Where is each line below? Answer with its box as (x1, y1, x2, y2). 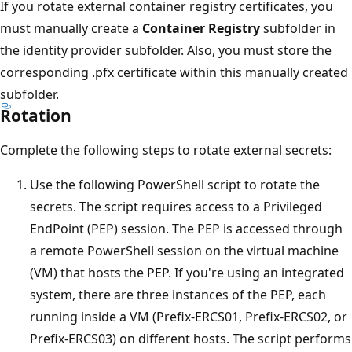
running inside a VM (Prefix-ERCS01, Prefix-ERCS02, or (30, 307, 347, 325)
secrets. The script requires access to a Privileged (30, 197, 322, 215)
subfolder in (260, 19, 335, 37)
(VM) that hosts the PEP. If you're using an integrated (30, 263, 344, 281)
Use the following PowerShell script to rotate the (30, 175, 320, 193)
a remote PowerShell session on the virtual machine (30, 241, 339, 259)
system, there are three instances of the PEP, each (30, 285, 326, 303)
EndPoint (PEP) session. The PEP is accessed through (30, 219, 343, 237)
